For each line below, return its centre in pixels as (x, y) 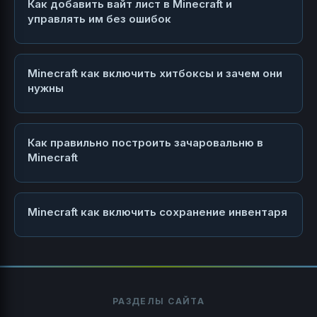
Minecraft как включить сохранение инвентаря (157, 212)
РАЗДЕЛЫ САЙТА (158, 301)
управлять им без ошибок (99, 19)
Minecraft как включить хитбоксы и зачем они (155, 74)
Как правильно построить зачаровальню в (145, 143)
